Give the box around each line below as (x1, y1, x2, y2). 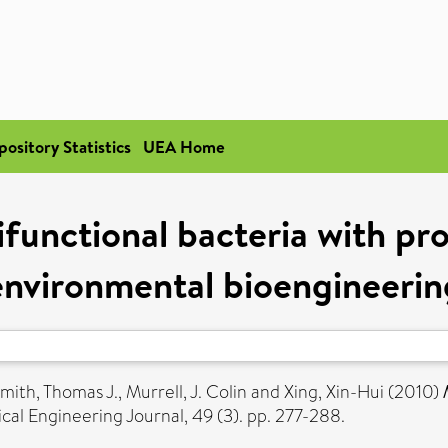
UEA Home (143, 135, 225, 158)
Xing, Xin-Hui (284, 379, 384, 405)
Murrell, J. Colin (126, 379, 247, 405)
